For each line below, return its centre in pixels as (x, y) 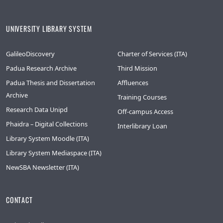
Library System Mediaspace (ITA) (54, 153)
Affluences (133, 82)
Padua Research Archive (41, 68)
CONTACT (19, 200)
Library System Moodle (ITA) (48, 138)
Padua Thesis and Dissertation (51, 82)
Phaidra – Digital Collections (47, 124)
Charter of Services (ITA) (152, 54)
